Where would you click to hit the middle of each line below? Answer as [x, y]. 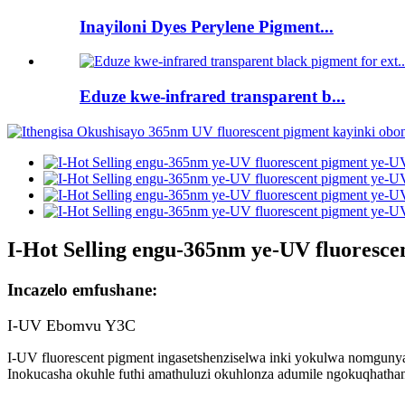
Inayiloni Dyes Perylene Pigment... [207, 26]
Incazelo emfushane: [82, 289]
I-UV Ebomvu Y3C [71, 326]
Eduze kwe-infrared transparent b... [212, 97]
